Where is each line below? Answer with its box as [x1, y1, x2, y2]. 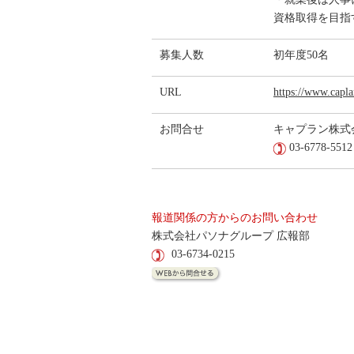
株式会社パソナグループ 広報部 [152, 230, 310, 242]
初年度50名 [273, 49, 329, 61]
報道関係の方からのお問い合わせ [152, 212, 318, 224]
